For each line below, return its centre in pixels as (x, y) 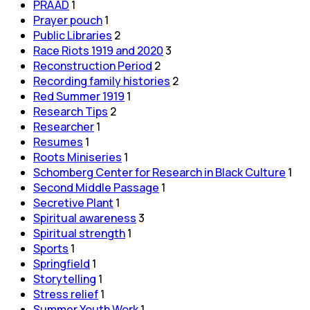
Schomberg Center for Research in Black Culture (159, 172)
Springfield (62, 263)
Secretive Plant (73, 202)
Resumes (58, 142)
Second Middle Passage (96, 187)
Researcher (64, 126)
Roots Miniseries (77, 157)
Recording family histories (102, 81)
